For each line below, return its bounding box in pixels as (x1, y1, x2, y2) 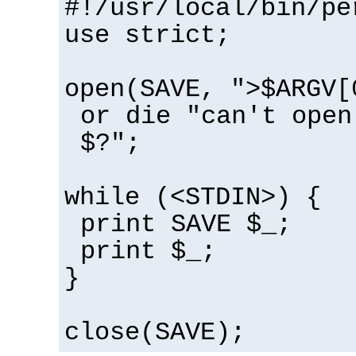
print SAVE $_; (79, 211, 292, 240)
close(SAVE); (64, 319, 246, 348)
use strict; (64, 21, 230, 51)
